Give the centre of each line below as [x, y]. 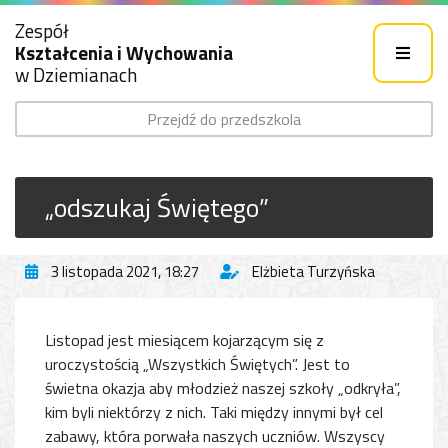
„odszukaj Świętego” [157, 207]
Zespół [42, 30]
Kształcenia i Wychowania [124, 52]
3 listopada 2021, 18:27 [125, 271]
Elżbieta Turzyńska [313, 271]
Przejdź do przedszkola [224, 119]
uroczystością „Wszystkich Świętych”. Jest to [197, 364]
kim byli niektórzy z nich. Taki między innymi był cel [214, 412]
